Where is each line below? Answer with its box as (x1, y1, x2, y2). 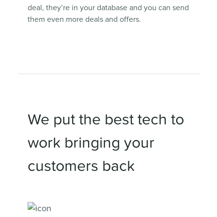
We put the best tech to (27, 110, 184, 129)
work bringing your (27, 134, 155, 153)
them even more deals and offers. (27, 15, 141, 25)
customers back (27, 157, 135, 176)
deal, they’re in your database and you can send (27, 3, 189, 13)
